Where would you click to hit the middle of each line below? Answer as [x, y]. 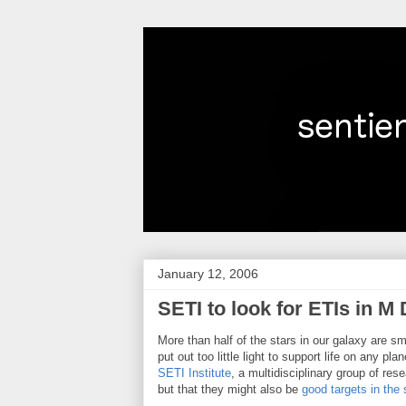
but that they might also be [230, 389]
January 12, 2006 [208, 274]
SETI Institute [194, 373]
